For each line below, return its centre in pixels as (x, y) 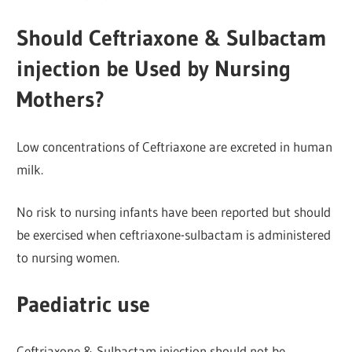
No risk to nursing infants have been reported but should (174, 212)
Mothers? (61, 99)
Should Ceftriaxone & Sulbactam (172, 38)
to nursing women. (68, 258)
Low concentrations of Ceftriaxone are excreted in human (175, 146)
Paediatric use (84, 304)
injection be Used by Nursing (154, 69)
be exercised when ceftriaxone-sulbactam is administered (174, 235)
